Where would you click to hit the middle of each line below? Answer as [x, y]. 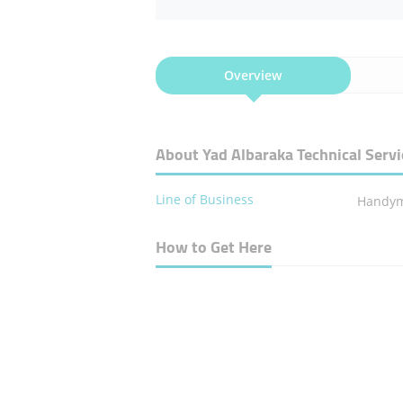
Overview [253, 76]
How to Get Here [213, 247]
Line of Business [204, 200]
